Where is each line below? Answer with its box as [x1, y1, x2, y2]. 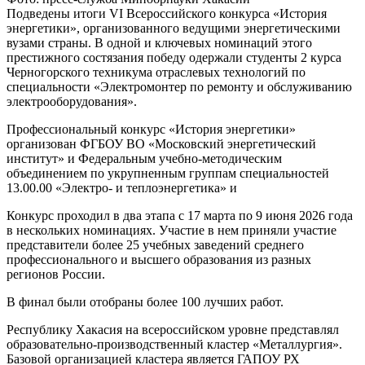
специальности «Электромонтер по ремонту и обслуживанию [7, 79, 352, 94]
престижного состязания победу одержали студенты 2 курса [7, 50, 341, 64]
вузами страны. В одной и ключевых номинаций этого [7, 35, 312, 50]
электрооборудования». [7, 94, 137, 108]
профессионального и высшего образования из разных [7, 252, 311, 266]
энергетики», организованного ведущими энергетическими [7, 20, 341, 35]
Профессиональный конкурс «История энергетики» [7, 121, 296, 136]
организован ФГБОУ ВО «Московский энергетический [7, 136, 316, 151]
